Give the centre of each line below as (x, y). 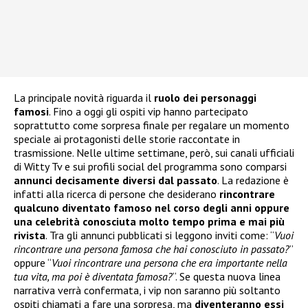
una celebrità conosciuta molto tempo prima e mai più (149, 222)
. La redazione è (253, 180)
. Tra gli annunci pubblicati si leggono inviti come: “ (160, 235)
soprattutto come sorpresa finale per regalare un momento (152, 125)
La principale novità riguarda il (84, 98)
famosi (31, 112)
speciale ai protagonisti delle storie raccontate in (127, 139)
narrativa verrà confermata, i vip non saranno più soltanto (147, 290)
